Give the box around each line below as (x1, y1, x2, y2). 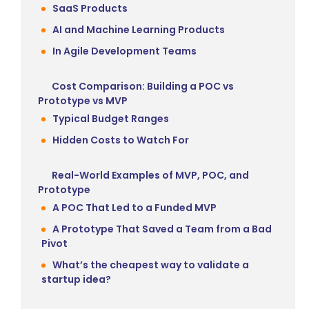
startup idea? (41, 272, 111, 286)
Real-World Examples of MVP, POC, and (52, 168, 249, 182)
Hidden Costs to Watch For (52, 132, 189, 147)
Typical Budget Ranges (52, 111, 169, 126)
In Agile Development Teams (52, 43, 197, 58)
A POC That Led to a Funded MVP (52, 200, 217, 215)
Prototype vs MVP (38, 93, 128, 108)
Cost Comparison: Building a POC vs (52, 79, 234, 93)
